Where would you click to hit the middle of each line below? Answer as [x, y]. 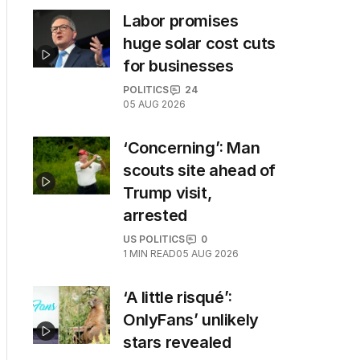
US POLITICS [154, 239]
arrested [155, 215]
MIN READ [153, 254]
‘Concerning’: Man [192, 148]
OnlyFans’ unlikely [191, 320]
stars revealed [177, 342]
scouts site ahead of [200, 170]
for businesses [178, 66]
